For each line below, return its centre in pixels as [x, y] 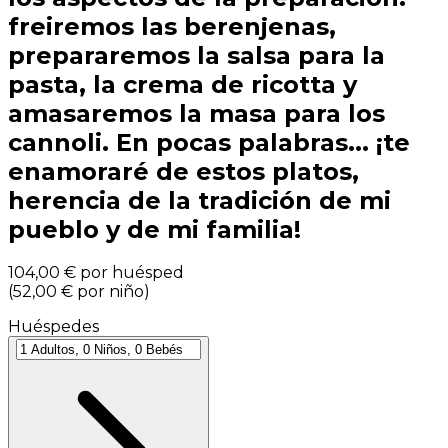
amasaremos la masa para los [196, 113]
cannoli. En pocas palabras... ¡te [209, 142]
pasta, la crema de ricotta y [182, 84]
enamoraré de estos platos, [183, 171]
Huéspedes [53, 327]
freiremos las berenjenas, [172, 26]
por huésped [132, 273]
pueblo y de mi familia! [154, 229]
